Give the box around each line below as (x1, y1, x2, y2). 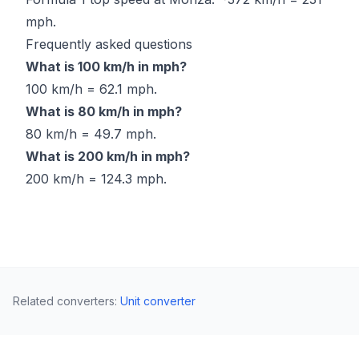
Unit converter (120, 294, 196, 308)
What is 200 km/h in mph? (26, 148, 190, 164)
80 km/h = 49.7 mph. (26, 126, 156, 142)
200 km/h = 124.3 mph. (26, 171, 167, 187)
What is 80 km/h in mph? (26, 103, 182, 119)
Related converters (13, 294, 115, 308)
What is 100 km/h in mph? (26, 58, 187, 75)
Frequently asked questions (26, 36, 192, 52)
